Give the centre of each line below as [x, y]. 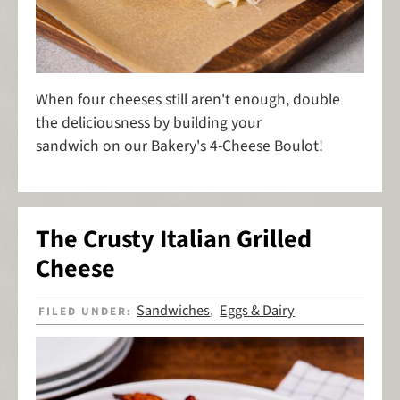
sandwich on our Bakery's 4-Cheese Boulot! [179, 146]
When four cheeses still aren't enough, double [188, 100]
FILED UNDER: [88, 311]
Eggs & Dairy [258, 310]
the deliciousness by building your [149, 123]
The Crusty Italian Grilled [174, 240]
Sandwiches [174, 310]
